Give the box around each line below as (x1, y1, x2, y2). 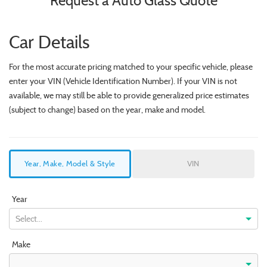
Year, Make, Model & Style (24, 159, 116, 169)
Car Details (9, 31, 89, 54)
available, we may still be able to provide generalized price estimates (9, 90, 249, 101)
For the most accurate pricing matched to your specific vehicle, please (9, 61, 253, 73)
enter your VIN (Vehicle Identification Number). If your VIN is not (9, 76, 237, 87)
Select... (15, 213, 42, 225)
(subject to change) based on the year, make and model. (9, 104, 206, 116)
